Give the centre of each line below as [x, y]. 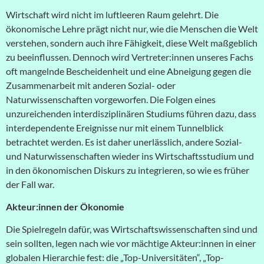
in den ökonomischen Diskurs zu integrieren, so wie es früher [128, 170]
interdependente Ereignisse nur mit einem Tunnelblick [115, 127]
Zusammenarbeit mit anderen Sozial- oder [91, 85]
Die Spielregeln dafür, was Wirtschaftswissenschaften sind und [132, 229]
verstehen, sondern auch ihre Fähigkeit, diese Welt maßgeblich [132, 42]
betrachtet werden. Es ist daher [70, 141]
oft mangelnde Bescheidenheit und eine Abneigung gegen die [128, 71]
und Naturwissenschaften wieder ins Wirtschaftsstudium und [130, 156]
